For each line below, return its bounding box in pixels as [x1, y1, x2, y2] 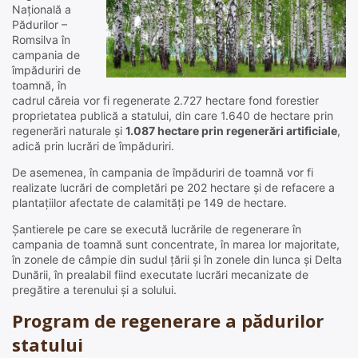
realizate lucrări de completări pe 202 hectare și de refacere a [12, 181, 335, 195]
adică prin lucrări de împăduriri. [12, 139, 174, 153]
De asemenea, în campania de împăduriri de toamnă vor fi [12, 165, 313, 180]
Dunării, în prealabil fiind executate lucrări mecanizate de [12, 268, 308, 282]
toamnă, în [12, 78, 66, 93]
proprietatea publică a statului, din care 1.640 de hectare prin [12, 109, 333, 123]
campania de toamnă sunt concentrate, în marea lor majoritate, [12, 237, 340, 252]
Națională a [12, 2, 71, 17]
